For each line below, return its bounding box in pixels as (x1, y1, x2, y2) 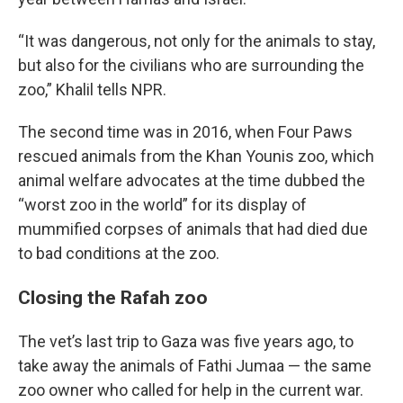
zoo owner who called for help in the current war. (18, 381, 363, 399)
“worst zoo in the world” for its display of (18, 195, 307, 214)
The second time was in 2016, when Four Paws (18, 122, 353, 141)
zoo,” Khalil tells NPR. (18, 80, 166, 99)
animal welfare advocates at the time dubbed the (18, 171, 365, 190)
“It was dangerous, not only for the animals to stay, (18, 31, 375, 50)
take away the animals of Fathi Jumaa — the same (18, 356, 372, 375)
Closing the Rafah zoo (18, 286, 208, 309)
